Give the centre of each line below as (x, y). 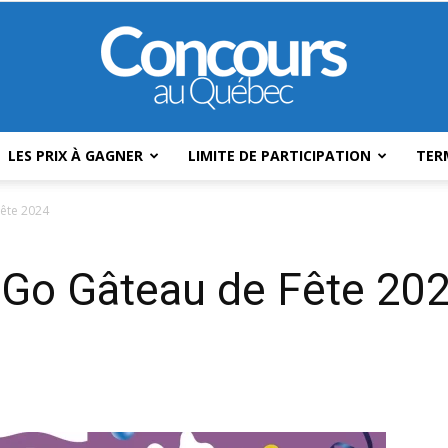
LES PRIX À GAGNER (75, 155)
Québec (249, 437)
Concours (254, 177)
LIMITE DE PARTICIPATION (279, 155)
